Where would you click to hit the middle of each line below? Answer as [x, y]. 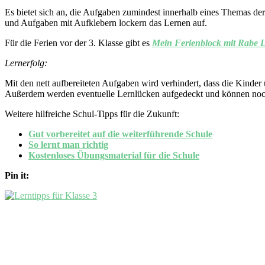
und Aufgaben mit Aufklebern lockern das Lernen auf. [106, 23]
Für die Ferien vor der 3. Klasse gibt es [78, 43]
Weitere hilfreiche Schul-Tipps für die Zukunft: [92, 114]
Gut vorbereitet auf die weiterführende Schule [120, 134]
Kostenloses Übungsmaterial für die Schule [114, 156]
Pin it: [18, 176]
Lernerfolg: [27, 63]
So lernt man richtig [68, 145]
